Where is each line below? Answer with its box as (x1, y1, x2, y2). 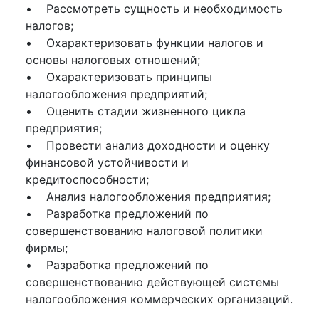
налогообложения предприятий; (26, 87, 207, 101)
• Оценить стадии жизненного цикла (26, 104, 246, 118)
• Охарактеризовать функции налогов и (26, 36, 263, 50)
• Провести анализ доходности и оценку (26, 138, 270, 152)
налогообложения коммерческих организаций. (26, 292, 293, 306)
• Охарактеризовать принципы (26, 70, 212, 84)
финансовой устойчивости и (26, 155, 189, 169)
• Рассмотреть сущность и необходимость (26, 1, 283, 16)
